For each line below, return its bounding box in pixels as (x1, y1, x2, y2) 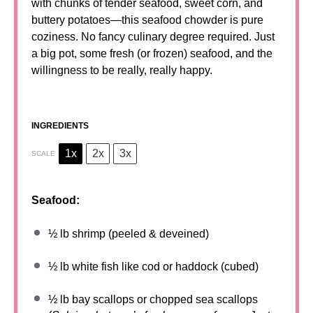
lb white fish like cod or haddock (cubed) (57, 261, 259, 272)
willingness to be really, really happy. (31, 64, 212, 76)
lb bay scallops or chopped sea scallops (57, 293, 258, 305)
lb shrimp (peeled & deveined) (57, 228, 209, 240)
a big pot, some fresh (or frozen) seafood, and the (31, 48, 272, 59)
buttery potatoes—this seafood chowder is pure (31, 14, 263, 26)
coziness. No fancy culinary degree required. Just (31, 31, 275, 43)
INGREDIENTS (31, 121, 89, 131)
